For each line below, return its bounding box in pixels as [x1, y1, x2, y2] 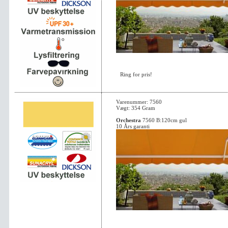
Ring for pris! [120, 71, 152, 77]
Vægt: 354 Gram [116, 105, 155, 111]
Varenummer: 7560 [116, 99, 162, 105]
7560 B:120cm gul [141, 117, 187, 123]
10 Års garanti [116, 123, 150, 129]
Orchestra [116, 117, 141, 123]
